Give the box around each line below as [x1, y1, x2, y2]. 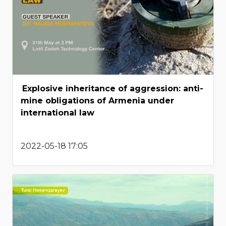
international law [21, 108, 94, 118]
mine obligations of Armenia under [21, 96, 174, 106]
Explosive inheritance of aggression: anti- [22, 84, 203, 94]
